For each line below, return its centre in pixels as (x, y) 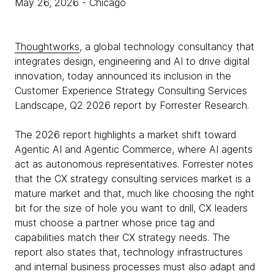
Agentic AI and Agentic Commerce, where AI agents (134, 149)
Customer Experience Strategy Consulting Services (131, 91)
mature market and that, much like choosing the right (135, 193)
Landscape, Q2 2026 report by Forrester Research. (133, 105)
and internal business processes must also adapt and (135, 267)
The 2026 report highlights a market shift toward (125, 135)
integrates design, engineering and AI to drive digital (132, 61)
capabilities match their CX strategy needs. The (122, 237)
